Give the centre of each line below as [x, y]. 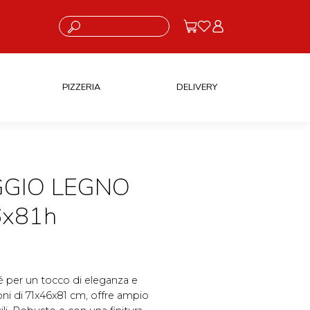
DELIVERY [197, 87]
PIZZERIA [81, 87]
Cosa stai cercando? [94, 21]
